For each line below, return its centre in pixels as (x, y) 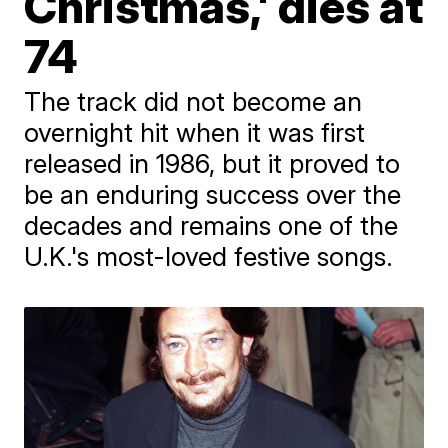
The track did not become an (193, 101)
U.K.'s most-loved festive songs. (209, 256)
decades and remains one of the (211, 225)
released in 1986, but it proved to (212, 163)
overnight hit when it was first (195, 132)
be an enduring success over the (213, 194)
